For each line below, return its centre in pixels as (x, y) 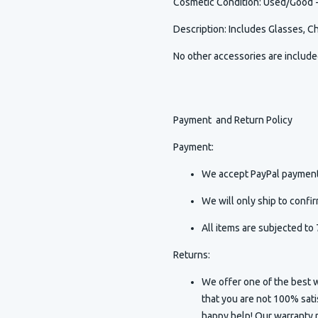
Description (199, 29)
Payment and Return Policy (233, 120)
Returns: (192, 255)
